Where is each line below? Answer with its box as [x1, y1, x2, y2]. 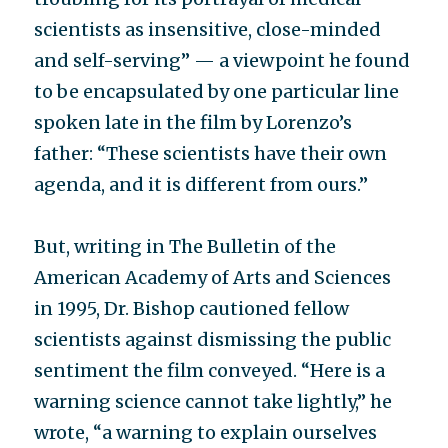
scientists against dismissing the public [34, 328, 392, 351]
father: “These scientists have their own [34, 142, 388, 165]
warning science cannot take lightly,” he [34, 390, 393, 413]
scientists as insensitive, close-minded [34, 18, 382, 41]
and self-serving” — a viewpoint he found [34, 49, 411, 72]
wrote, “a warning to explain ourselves [34, 421, 378, 444]
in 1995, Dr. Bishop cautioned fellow [34, 297, 350, 320]
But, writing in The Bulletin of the [34, 235, 337, 258]
